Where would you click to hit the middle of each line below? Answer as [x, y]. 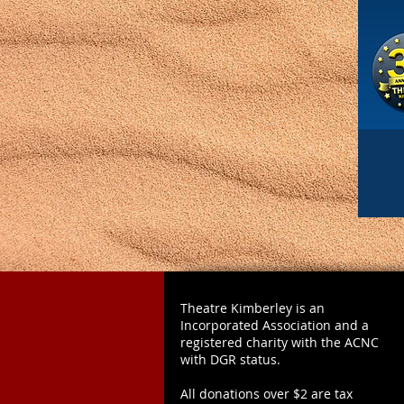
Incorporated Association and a [275, 325]
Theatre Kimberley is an [252, 308]
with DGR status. [230, 359]
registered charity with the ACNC [280, 342]
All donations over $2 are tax [266, 394]
